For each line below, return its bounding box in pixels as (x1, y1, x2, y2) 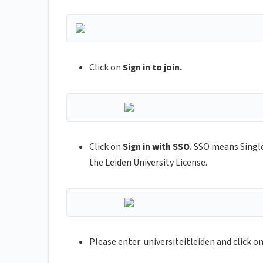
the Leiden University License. (89, 156, 207, 170)
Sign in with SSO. (121, 140, 194, 154)
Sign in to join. (123, 61, 182, 75)
